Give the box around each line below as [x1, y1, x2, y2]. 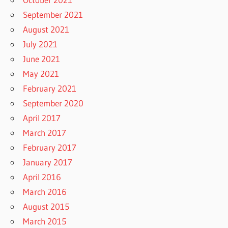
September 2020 [23, 98, 84, 109]
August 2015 [23, 201, 70, 212]
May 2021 [23, 68, 60, 79]
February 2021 [23, 83, 77, 94]
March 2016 [23, 186, 67, 197]
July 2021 [23, 39, 58, 50]
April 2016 [23, 172, 62, 183]
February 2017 [23, 142, 77, 153]
